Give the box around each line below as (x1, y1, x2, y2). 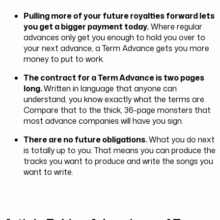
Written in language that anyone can (44, 83, 177, 94)
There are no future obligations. (24, 134, 149, 145)
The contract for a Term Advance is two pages (24, 72, 204, 83)
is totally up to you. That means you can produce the (24, 145, 216, 156)
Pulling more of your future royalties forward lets (24, 10, 215, 21)
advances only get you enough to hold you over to (24, 32, 205, 43)
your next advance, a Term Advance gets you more (24, 43, 209, 54)
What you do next (149, 134, 215, 145)
